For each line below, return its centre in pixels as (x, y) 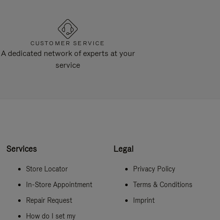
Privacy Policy (154, 169)
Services (22, 149)
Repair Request (49, 200)
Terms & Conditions (163, 184)
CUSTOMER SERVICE (68, 43)
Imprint (144, 200)
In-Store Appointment (59, 184)
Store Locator (47, 169)
